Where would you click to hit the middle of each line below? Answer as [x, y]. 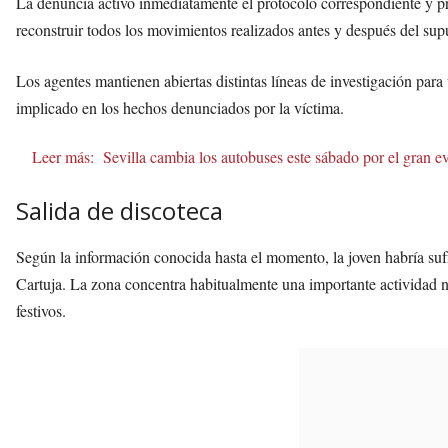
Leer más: [63, 156]
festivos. [41, 310]
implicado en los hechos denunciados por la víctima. [180, 107]
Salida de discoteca [119, 210]
